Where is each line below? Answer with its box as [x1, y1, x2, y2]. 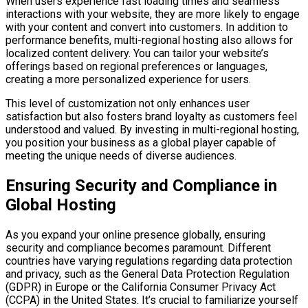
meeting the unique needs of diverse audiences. [5, 149, 236, 163]
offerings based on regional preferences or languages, [5, 60, 267, 74]
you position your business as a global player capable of [5, 136, 276, 150]
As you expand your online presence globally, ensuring [5, 228, 265, 242]
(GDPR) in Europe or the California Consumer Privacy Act [5, 280, 276, 294]
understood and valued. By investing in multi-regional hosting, [5, 123, 299, 137]
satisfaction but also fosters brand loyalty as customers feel [5, 110, 297, 124]
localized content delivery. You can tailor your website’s [5, 47, 269, 60]
